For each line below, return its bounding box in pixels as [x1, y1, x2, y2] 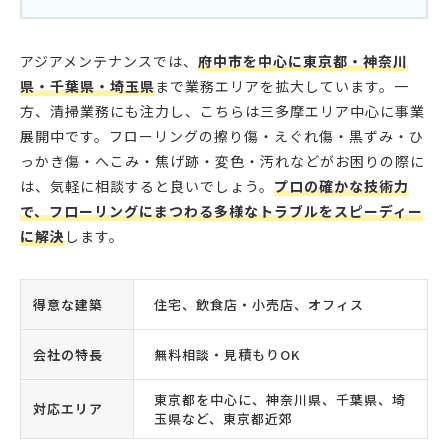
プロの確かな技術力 [274, 176, 409, 197]
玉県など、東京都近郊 [154, 409, 293, 429]
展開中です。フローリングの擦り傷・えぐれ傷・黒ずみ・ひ [20, 126, 424, 147]
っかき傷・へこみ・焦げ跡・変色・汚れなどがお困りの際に [20, 151, 425, 172]
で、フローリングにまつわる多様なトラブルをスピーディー [20, 201, 423, 222]
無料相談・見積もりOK [154, 345, 300, 365]
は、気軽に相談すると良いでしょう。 [20, 176, 274, 197]
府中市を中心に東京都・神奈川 [198, 51, 408, 72]
